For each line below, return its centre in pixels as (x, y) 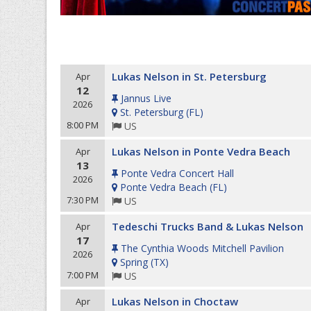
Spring (134, 262)
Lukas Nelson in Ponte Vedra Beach (201, 151)
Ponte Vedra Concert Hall (177, 173)
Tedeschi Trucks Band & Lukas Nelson (208, 226)
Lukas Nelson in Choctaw (175, 301)
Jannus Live (146, 98)
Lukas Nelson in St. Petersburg (189, 76)
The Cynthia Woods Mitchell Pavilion (202, 248)
